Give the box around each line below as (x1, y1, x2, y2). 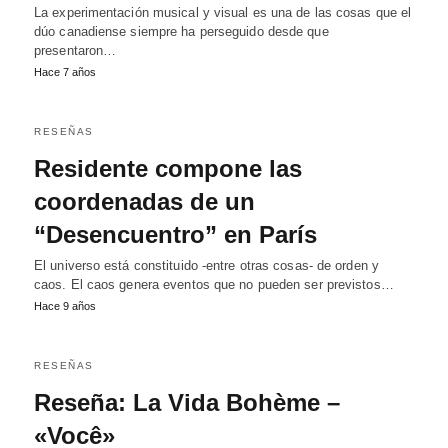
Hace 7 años (34, 66, 96, 78)
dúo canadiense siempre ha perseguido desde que (34, 24, 329, 39)
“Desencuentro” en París (34, 221, 317, 248)
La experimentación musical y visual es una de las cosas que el (34, 5, 412, 20)
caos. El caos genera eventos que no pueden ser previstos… (34, 277, 394, 292)
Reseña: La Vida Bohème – (34, 389, 340, 416)
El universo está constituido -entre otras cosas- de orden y (34, 258, 379, 273)
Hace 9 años (34, 300, 96, 312)
